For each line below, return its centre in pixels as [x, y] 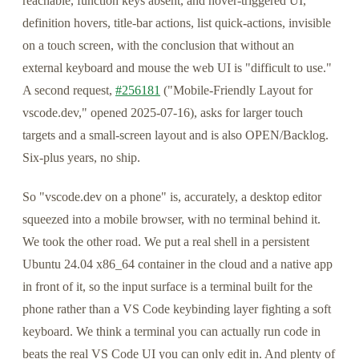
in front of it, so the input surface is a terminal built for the [167, 287]
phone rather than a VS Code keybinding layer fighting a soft [177, 309]
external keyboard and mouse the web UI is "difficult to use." [177, 67]
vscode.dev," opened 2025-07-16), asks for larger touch [163, 112]
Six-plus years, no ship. [81, 157]
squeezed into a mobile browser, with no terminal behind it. [171, 220]
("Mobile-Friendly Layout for [236, 90]
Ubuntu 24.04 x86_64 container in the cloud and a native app [177, 264]
